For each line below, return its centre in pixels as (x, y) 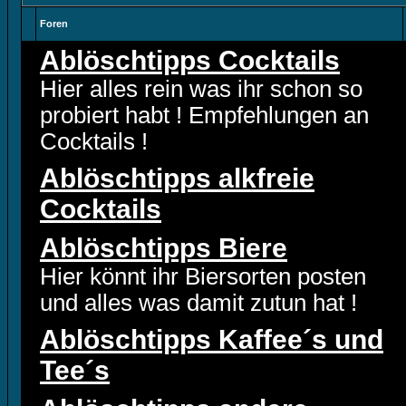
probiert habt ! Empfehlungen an (204, 115)
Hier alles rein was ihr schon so (201, 89)
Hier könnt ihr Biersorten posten (203, 276)
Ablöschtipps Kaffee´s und (212, 339)
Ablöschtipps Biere (164, 248)
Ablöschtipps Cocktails (190, 60)
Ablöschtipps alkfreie (177, 178)
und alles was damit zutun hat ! (198, 303)
